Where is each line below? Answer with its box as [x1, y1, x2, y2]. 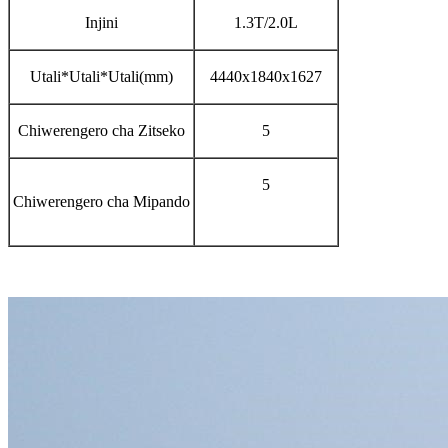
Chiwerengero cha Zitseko [18, 121, 185, 139]
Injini [85, 13, 118, 31]
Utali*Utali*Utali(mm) [30, 67, 173, 85]
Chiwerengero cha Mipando [13, 192, 190, 210]
